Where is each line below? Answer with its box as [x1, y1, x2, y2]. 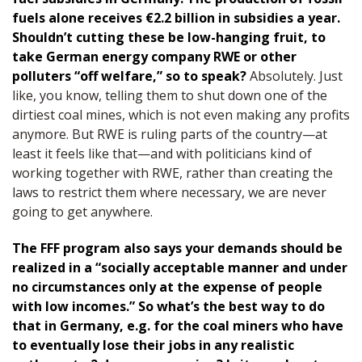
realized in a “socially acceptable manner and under [12, 259, 347, 277]
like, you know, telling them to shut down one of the [12, 86, 327, 105]
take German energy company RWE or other [12, 48, 297, 66]
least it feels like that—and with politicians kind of [12, 145, 312, 163]
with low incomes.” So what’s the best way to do [12, 297, 325, 316]
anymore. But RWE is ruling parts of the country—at [12, 125, 327, 144]
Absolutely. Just [250, 67, 343, 86]
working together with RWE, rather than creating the [12, 164, 333, 183]
